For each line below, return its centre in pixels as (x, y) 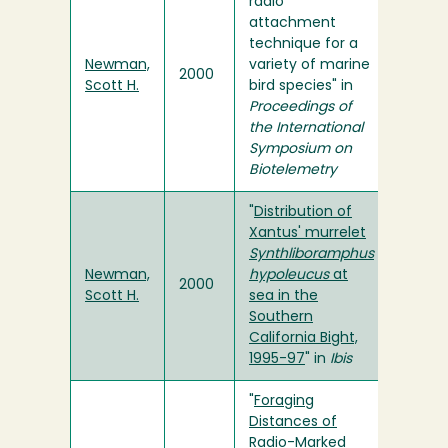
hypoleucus (289, 276)
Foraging (284, 402)
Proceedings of (300, 108)
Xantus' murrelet (307, 234)
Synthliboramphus (311, 255)
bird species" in (301, 87)
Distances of (293, 423)
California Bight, (303, 339)
